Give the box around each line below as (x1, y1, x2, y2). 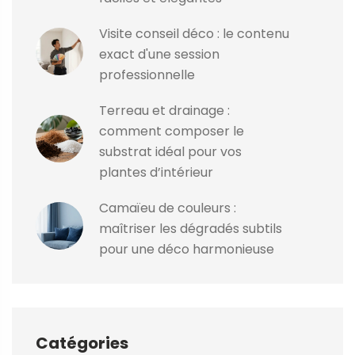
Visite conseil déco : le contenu (99, 24, 289, 43)
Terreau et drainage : (99, 101, 230, 120)
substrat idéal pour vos (99, 142, 242, 161)
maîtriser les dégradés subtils (99, 219, 282, 238)
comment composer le (99, 121, 244, 140)
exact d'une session (99, 44, 219, 63)
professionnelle (99, 65, 195, 84)
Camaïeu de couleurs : (99, 198, 236, 217)
